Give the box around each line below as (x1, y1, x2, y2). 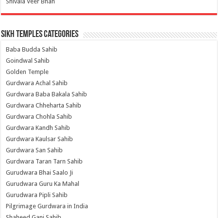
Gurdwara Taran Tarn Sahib (6, 158, 83, 165)
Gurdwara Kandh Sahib (6, 124, 71, 132)
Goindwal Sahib (6, 57, 50, 65)
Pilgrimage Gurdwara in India (6, 202, 89, 210)
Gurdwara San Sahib (6, 146, 63, 154)
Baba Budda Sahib (6, 46, 58, 54)
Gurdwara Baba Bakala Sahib (6, 91, 88, 98)
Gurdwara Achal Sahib (6, 79, 68, 87)
